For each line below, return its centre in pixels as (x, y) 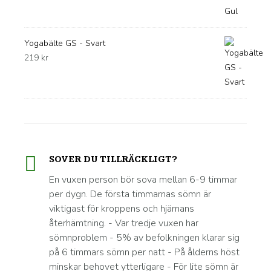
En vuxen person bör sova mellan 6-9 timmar (143, 180)
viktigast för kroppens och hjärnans (122, 209)
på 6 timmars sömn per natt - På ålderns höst (144, 252)
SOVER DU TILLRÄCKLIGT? (113, 159)
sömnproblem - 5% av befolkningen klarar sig (144, 238)
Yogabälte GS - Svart (65, 43)
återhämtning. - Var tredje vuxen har (124, 223)
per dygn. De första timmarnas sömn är (130, 194)
